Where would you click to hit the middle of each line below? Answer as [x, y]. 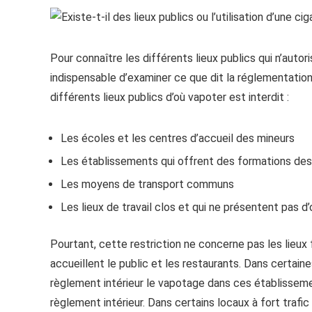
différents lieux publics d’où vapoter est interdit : [170, 97]
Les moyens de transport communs [147, 184]
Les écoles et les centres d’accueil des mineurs [178, 138]
